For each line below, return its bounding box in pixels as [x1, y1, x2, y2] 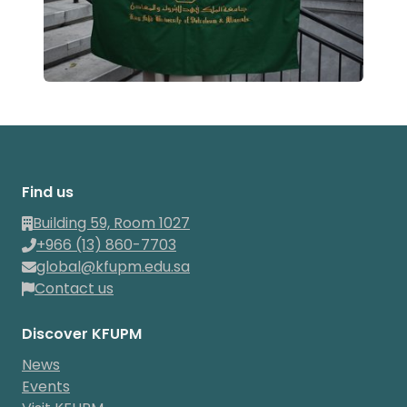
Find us [22, 182, 74, 203]
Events [22, 376, 70, 398]
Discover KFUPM [22, 323, 142, 345]
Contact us [35, 278, 114, 300]
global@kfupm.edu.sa [36, 256, 190, 278]
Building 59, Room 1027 [33, 213, 190, 234]
